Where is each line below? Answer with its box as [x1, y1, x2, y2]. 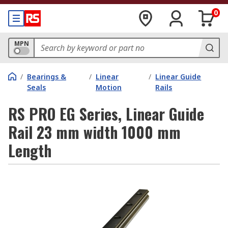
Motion [95, 82, 122, 92]
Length [8, 139, 51, 162]
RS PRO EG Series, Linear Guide [8, 102, 204, 125]
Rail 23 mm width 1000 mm [8, 121, 181, 144]
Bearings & [27, 72, 66, 81]
